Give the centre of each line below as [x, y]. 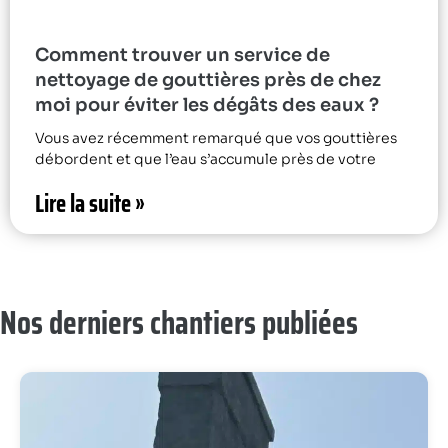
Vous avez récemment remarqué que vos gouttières [216, 137]
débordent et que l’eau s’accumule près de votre [205, 158]
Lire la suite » [90, 203]
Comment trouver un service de [182, 54]
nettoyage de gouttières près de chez [208, 79]
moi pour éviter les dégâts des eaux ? [207, 104]
